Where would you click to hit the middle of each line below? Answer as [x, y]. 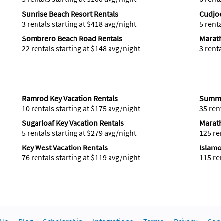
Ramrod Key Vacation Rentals [70, 98]
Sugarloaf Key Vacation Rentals [73, 123]
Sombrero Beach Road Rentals [72, 38]
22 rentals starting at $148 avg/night [81, 48]
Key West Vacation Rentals [64, 147]
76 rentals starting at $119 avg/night [81, 157]
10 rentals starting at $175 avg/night [81, 108]
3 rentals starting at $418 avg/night [79, 24]
